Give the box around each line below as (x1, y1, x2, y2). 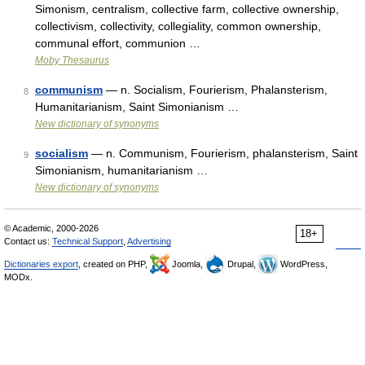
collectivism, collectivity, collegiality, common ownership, (35, 20, 321, 33)
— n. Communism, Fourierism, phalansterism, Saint (88, 147, 358, 160)
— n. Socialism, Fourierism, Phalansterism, (103, 83, 328, 96)
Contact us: (4, 236, 52, 246)
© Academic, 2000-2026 (4, 223, 99, 233)
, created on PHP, (78, 259, 150, 269)
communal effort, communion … (35, 37, 200, 50)
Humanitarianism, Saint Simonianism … (35, 100, 239, 113)
